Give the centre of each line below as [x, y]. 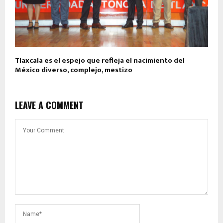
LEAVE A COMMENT [49, 105]
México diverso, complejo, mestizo [74, 70]
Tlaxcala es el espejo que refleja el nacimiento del [100, 61]
